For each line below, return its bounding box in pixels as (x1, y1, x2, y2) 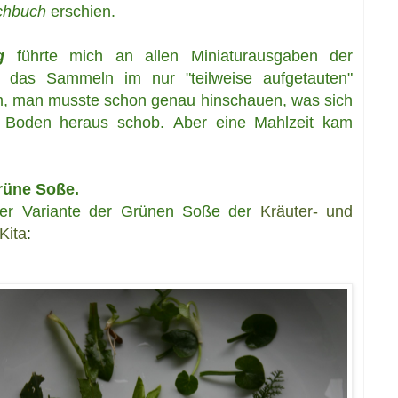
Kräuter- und (259, 203, 354, 221)
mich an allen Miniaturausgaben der (69, 47, 353, 66)
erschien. (46, 3, 115, 21)
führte (4, 47, 58, 66)
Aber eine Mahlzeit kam (172, 114, 353, 132)
